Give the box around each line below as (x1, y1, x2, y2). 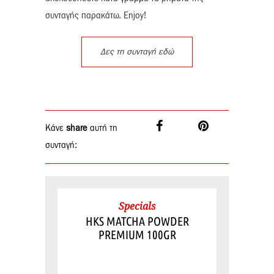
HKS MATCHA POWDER (85, 213, 189, 228)
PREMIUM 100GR (98, 227, 176, 242)
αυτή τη (87, 124, 117, 133)
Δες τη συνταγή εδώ (100, 47, 174, 56)
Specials (119, 199, 155, 213)
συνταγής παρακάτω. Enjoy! (45, 11, 146, 20)
